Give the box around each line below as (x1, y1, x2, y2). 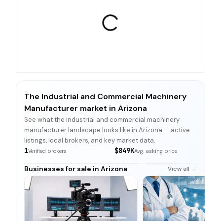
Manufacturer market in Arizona (24, 103, 147, 113)
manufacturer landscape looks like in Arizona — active (24, 126, 190, 134)
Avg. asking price (134, 147, 177, 154)
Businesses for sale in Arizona (24, 164, 127, 173)
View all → (168, 165, 197, 173)
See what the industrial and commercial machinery (24, 115, 180, 124)
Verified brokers (28, 147, 67, 154)
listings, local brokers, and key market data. (24, 136, 155, 145)
